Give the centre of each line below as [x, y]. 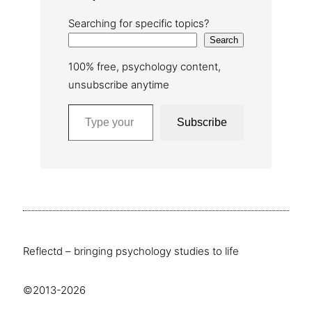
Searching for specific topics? [139, 24]
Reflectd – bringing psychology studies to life [131, 251]
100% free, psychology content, [145, 67]
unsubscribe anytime [119, 85]
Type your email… [72, 104]
